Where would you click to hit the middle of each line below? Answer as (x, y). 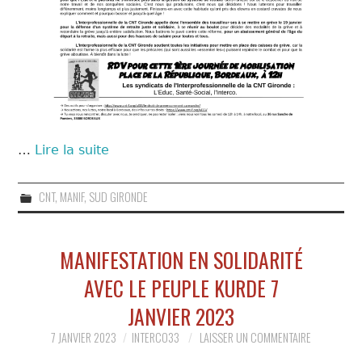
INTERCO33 (156, 337)
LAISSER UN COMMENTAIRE (255, 337)
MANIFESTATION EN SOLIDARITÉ (181, 259)
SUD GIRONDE (118, 196)
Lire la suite (72, 149)
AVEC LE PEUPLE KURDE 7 (181, 287)
